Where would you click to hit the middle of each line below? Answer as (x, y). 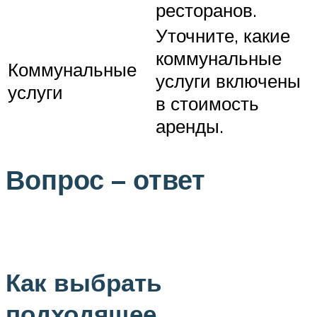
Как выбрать (84, 282)
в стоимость (207, 103)
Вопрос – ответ (105, 179)
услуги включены (228, 80)
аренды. (190, 126)
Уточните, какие (223, 35)
